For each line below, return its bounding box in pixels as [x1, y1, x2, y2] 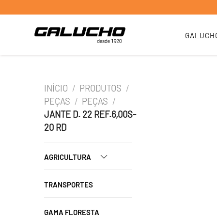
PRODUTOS [79, 83, 122, 93]
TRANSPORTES [44, 180, 93, 189]
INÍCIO [44, 83, 68, 93]
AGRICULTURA [44, 153, 93, 161]
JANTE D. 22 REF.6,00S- [44, 109, 136, 120]
